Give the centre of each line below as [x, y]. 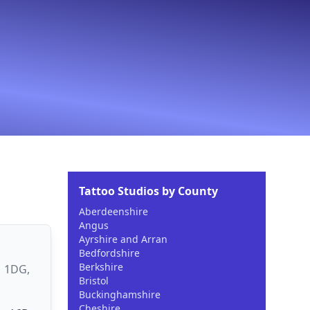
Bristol [94, 281]
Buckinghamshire [120, 294]
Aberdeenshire [113, 211]
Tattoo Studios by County [148, 191]
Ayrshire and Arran [123, 239]
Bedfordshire [109, 253]
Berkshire [101, 267]
